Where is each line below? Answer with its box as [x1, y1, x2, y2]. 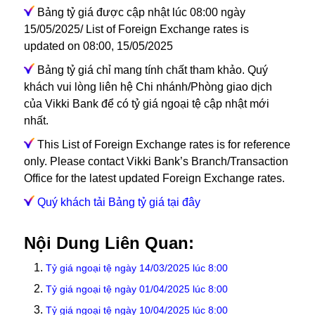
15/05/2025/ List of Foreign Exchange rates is [23, 23, 249, 36]
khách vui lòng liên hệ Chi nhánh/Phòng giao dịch [23, 81, 272, 94]
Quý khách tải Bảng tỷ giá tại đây [37, 196, 200, 209]
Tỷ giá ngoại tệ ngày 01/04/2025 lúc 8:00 [45, 283, 228, 295]
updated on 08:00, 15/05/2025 [23, 40, 173, 53]
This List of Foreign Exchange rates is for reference [34, 139, 290, 151]
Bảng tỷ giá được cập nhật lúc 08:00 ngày [34, 6, 245, 19]
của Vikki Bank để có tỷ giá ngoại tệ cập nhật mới [23, 98, 269, 110]
